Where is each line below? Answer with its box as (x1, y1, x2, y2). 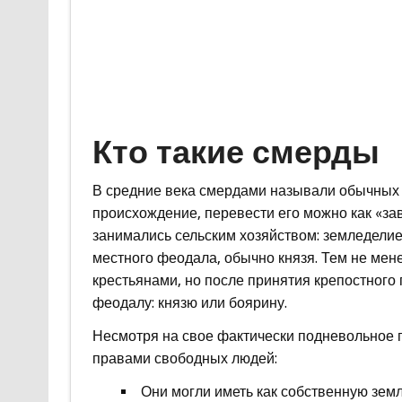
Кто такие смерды (92, 133, 380, 172)
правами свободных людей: (92, 350, 277, 368)
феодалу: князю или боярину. (92, 294, 287, 312)
